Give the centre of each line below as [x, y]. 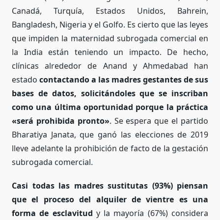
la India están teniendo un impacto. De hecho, [110, 52]
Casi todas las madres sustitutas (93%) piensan [110, 186]
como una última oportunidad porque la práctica [110, 107]
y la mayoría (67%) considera [151, 213]
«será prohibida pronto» [61, 121]
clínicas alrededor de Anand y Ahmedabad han [110, 66]
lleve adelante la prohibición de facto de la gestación [110, 149]
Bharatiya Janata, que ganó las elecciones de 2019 [110, 135]
